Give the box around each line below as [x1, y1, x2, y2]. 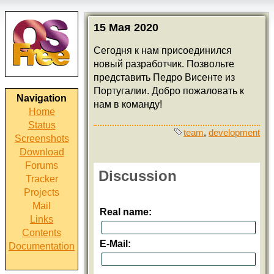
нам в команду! [94, 98, 162, 109]
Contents [22, 228, 61, 238]
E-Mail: [100, 238, 131, 249]
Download [19, 147, 64, 157]
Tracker [25, 174, 58, 184]
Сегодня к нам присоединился [94, 45, 232, 56]
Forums [25, 160, 58, 171]
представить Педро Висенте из [94, 72, 235, 83]
